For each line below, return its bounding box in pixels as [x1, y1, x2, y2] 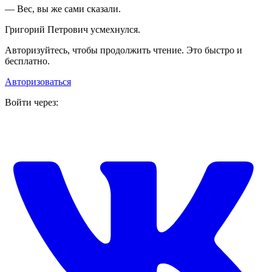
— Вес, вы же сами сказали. [5, 4, 121, 15]
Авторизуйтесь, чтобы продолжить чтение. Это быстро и [5, 45, 242, 56]
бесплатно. [5, 56, 50, 67]
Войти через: [5, 97, 58, 108]
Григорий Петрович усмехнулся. [5, 24, 140, 35]
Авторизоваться [5, 76, 71, 87]
